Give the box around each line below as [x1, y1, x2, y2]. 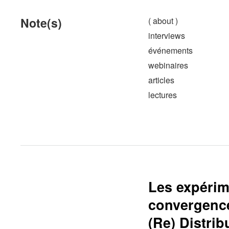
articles [148, 74, 174, 86]
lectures [148, 89, 177, 101]
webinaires [148, 59, 188, 71]
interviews [148, 30, 185, 41]
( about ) [148, 15, 178, 27]
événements [148, 44, 193, 56]
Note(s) [20, 14, 62, 31]
